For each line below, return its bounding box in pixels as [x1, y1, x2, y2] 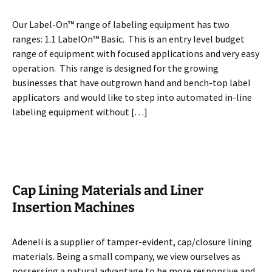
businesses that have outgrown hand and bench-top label [12, 76, 251, 89]
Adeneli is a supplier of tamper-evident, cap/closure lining [12, 236, 252, 248]
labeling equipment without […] [12, 106, 148, 118]
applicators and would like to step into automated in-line [12, 91, 252, 103]
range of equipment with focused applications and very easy [12, 47, 259, 59]
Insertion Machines [12, 199, 135, 216]
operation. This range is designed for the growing [12, 62, 219, 74]
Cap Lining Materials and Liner [12, 182, 203, 199]
